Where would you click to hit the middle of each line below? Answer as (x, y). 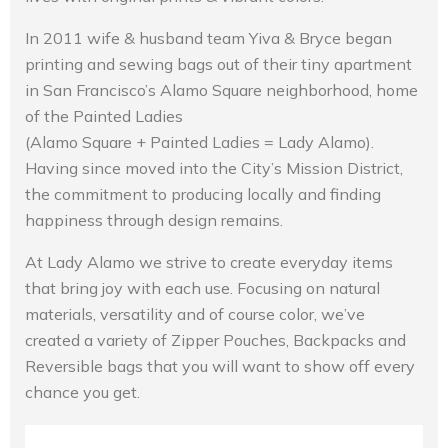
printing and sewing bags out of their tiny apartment (218, 64)
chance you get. (82, 392)
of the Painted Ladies (104, 116)
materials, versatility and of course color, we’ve (195, 314)
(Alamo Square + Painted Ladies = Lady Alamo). (199, 142)
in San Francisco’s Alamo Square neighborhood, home (221, 90)
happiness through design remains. (154, 220)
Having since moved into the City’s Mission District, (214, 168)
